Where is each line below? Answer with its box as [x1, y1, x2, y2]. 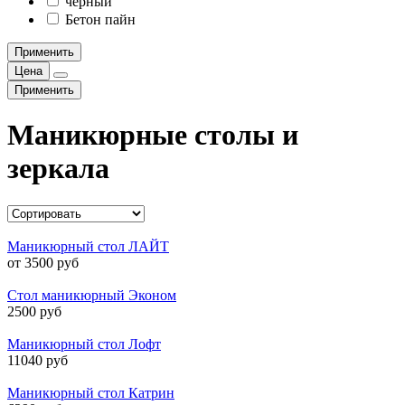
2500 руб [7, 303, 61, 319]
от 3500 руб [7, 254, 79, 270]
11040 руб [7, 352, 68, 368]
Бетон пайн [65, 12, 136, 27]
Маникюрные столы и [7, 118, 298, 152]
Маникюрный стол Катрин [7, 384, 174, 400]
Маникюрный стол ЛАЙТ [7, 238, 169, 254]
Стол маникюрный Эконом [7, 287, 176, 303]
